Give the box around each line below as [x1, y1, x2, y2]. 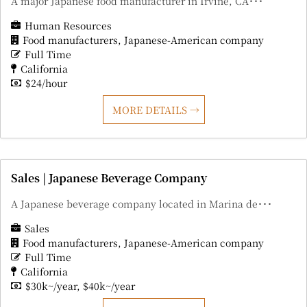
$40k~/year [83, 279, 135, 293]
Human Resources [25, 19, 112, 33]
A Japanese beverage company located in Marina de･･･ [11, 197, 272, 211]
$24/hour [25, 76, 67, 90]
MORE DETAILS [112, 103, 190, 117]
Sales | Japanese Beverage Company [11, 170, 207, 186]
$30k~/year [25, 279, 77, 293]
